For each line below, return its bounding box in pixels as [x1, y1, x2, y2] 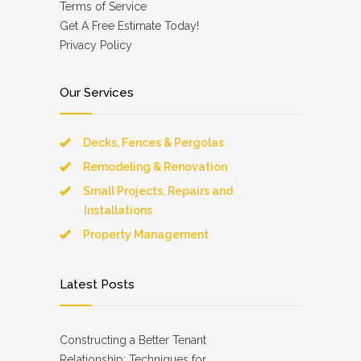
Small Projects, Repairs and [83, 185, 233, 197]
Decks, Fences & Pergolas [83, 136, 224, 149]
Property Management [83, 228, 209, 241]
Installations [84, 204, 152, 217]
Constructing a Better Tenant [60, 334, 206, 346]
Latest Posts [60, 277, 135, 292]
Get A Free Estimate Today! [60, 19, 199, 32]
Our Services [60, 85, 134, 100]
